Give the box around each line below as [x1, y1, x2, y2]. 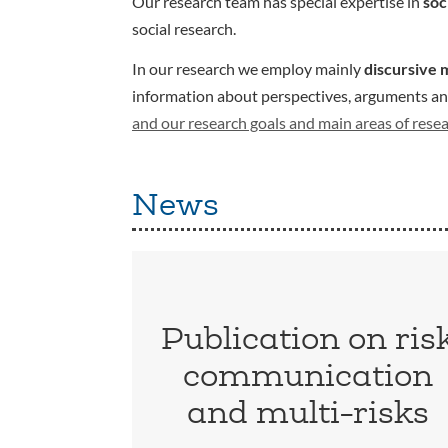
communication [183, 357, 434, 394]
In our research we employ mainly [132, 59, 364, 79]
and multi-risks [187, 394, 430, 431]
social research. [132, 18, 236, 38]
